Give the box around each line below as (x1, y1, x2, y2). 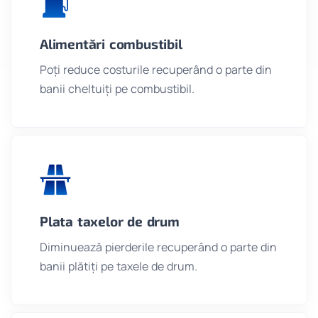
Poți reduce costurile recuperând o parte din (40, 62, 272, 78)
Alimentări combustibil (40, 35, 182, 53)
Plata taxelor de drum (40, 213, 180, 230)
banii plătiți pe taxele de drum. (40, 258, 197, 275)
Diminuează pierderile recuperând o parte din (40, 239, 277, 256)
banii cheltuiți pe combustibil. (40, 81, 194, 97)
